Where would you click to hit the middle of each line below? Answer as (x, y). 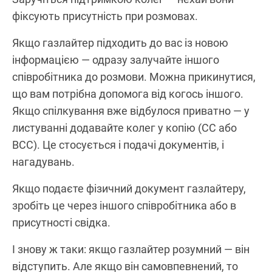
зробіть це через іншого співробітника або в (124, 205)
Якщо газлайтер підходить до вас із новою (120, 42)
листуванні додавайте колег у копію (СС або (124, 127)
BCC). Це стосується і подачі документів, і (118, 144)
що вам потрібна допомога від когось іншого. (128, 93)
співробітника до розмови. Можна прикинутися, (134, 76)
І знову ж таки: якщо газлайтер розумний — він (131, 249)
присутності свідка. (61, 222)
